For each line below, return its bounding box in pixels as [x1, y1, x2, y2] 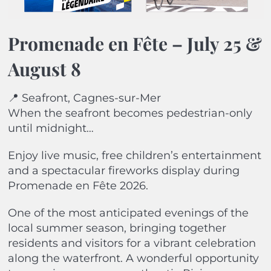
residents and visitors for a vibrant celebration [7, 236, 256, 250]
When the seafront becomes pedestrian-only [7, 106, 252, 120]
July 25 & [186, 31, 262, 56]
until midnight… [7, 121, 94, 135]
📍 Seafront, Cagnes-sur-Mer [7, 91, 161, 105]
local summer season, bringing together [7, 221, 226, 235]
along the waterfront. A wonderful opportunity [7, 251, 259, 265]
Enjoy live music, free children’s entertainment [7, 148, 261, 162]
